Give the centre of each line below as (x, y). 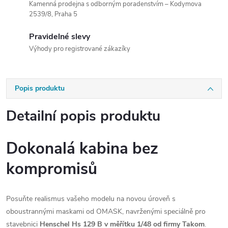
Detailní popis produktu (83, 116)
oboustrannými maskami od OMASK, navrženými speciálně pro (106, 211)
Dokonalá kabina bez (82, 149)
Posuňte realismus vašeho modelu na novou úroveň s (91, 199)
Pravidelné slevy (60, 37)
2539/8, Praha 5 (53, 14)
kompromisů (52, 169)
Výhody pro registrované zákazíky (80, 49)
